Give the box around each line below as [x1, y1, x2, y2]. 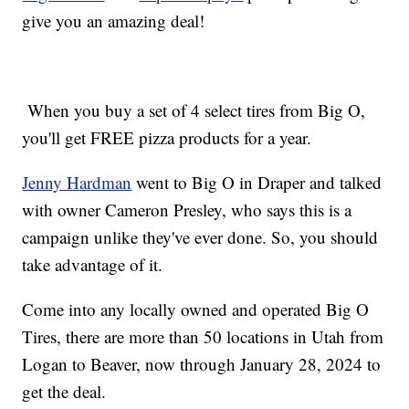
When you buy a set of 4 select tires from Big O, [22, 99, 366, 122]
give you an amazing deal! [22, 9, 205, 33]
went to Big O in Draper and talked [131, 171, 383, 194]
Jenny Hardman [22, 171, 132, 194]
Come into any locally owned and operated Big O [22, 298, 370, 321]
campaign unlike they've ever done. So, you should [22, 225, 379, 249]
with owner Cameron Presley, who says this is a [22, 198, 352, 222]
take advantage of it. [22, 253, 163, 277]
